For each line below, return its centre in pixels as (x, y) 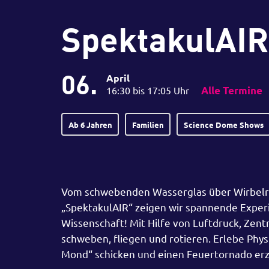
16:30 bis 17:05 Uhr (148, 90)
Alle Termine (232, 90)
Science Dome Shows (223, 124)
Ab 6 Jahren (90, 124)
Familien (148, 124)
